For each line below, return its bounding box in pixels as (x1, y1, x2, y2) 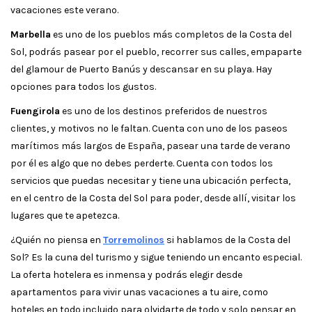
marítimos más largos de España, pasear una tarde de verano (10, 139, 290, 152)
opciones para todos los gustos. (10, 80, 156, 93)
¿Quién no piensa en (10, 233, 103, 246)
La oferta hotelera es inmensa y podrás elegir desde (10, 268, 242, 281)
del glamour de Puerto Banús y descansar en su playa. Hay (10, 63, 272, 75)
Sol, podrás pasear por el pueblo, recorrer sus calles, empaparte (10, 45, 302, 58)
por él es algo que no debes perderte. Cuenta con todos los (10, 157, 273, 169)
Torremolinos (103, 233, 164, 246)
